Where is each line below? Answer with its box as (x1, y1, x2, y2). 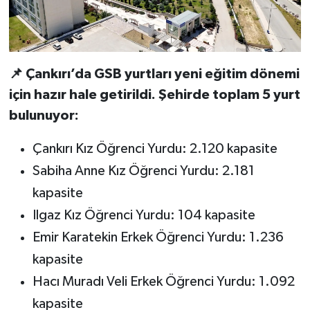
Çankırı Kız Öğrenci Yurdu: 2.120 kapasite (32, 142, 277, 156)
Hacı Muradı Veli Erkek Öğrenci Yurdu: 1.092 (32, 275, 295, 289)
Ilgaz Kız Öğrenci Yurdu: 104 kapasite (32, 208, 255, 223)
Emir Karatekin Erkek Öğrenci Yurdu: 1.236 (32, 230, 284, 245)
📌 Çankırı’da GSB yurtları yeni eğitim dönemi (8, 67, 300, 82)
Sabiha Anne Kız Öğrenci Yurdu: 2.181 (32, 164, 255, 179)
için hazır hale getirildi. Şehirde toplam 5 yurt (8, 88, 300, 102)
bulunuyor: (8, 109, 79, 123)
